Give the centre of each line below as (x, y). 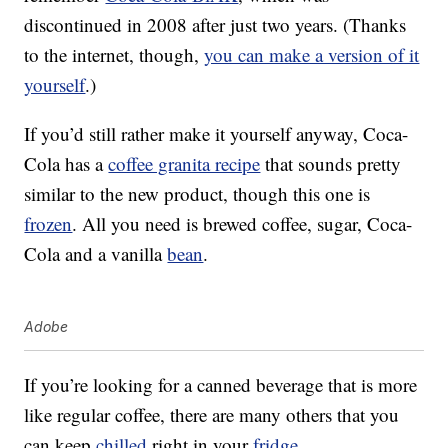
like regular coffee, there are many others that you (212, 415)
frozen (48, 224)
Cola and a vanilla (96, 254)
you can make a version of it (312, 55)
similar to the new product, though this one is (197, 194)
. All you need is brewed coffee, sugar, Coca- (242, 224)
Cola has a (66, 164)
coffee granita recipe (184, 164)
